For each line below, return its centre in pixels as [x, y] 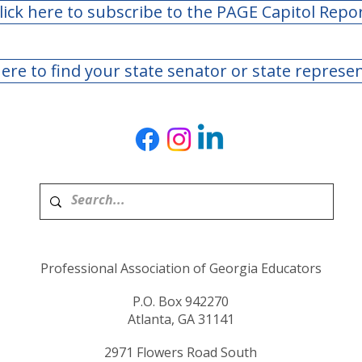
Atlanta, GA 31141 [181, 320]
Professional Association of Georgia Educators [181, 269]
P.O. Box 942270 [181, 302]
